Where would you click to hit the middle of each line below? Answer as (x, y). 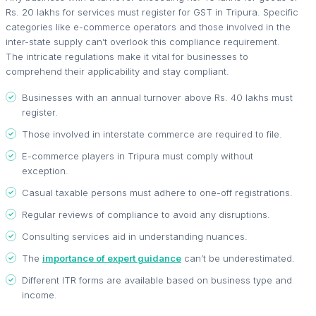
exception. (45, 170)
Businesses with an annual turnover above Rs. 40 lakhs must (157, 97)
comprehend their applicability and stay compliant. (117, 71)
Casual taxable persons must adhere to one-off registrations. (157, 192)
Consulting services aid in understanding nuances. (135, 236)
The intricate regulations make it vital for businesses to (127, 56)
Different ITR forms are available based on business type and (157, 280)
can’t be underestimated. (238, 258)
